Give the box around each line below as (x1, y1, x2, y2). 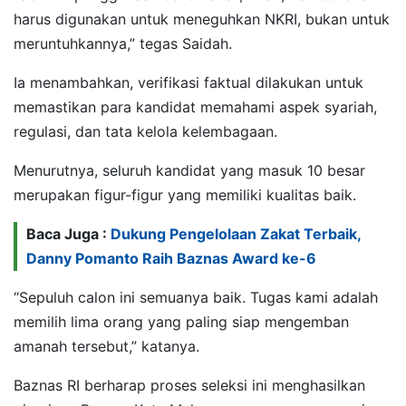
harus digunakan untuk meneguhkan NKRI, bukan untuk (14, 9, 390, 28)
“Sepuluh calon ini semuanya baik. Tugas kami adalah (14, 287, 378, 306)
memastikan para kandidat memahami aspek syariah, (14, 97, 377, 116)
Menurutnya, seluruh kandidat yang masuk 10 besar (14, 160, 365, 179)
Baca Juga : (26, 224, 111, 243)
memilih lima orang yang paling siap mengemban (14, 312, 349, 331)
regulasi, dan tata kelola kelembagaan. (14, 121, 277, 140)
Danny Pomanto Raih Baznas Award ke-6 (26, 248, 316, 267)
